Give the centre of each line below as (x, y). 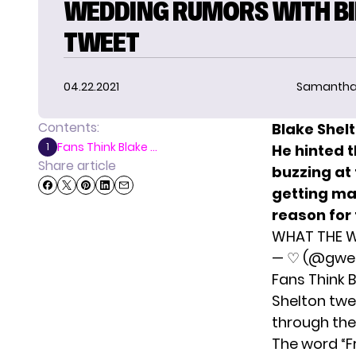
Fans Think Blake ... (107, 147)
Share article (77, 165)
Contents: (69, 127)
